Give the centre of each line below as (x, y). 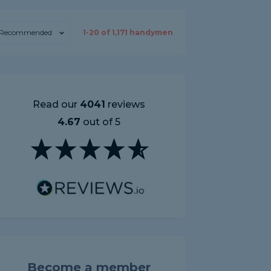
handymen (150, 32)
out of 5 (100, 122)
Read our (56, 104)
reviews (125, 104)
